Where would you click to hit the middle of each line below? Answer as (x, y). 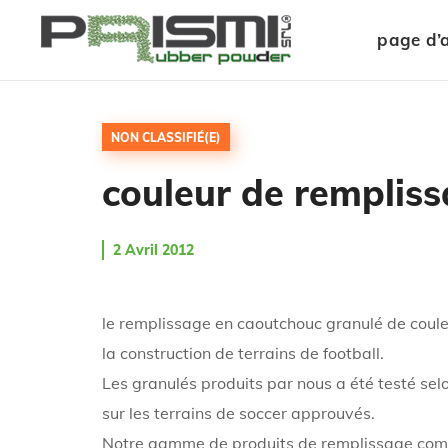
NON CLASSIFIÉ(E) (166, 137)
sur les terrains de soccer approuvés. (238, 413)
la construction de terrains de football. (243, 353)
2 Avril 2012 (153, 250)
